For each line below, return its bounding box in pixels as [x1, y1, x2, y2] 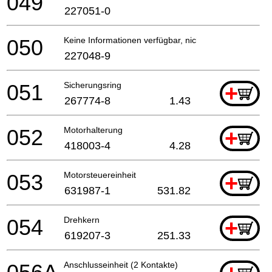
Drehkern [64, 214, 100, 225]
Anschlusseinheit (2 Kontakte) [64, 259, 178, 270]
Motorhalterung [64, 124, 123, 135]
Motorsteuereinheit [64, 169, 136, 180]
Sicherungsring [64, 80, 121, 90]
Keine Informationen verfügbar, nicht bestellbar [64, 35, 243, 45]
